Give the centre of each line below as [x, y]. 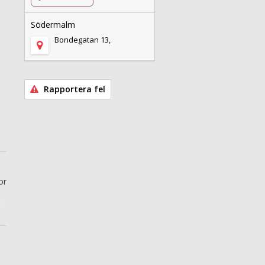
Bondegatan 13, [83, 40]
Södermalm [53, 25]
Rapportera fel [74, 89]
